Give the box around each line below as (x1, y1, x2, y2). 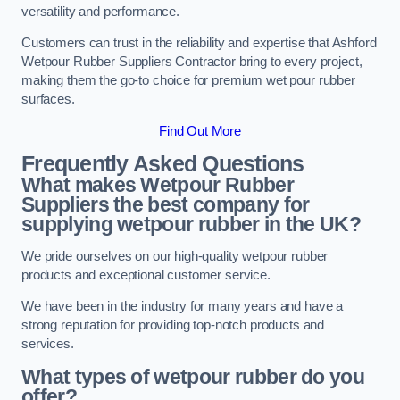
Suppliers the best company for (21, 193, 310, 217)
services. (21, 337, 74, 352)
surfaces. (21, 92, 75, 107)
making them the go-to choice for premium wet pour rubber (21, 73, 355, 88)
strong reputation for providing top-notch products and (21, 318, 325, 333)
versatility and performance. (21, 4, 179, 19)
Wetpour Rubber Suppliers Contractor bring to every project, (21, 54, 362, 70)
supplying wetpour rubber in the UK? (21, 212, 362, 237)
